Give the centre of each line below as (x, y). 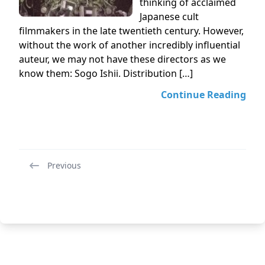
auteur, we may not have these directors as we (122, 59)
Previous (64, 165)
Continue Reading (203, 95)
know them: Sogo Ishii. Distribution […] (106, 73)
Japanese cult (169, 17)
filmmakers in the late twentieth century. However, (131, 31)
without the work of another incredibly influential (130, 45)
